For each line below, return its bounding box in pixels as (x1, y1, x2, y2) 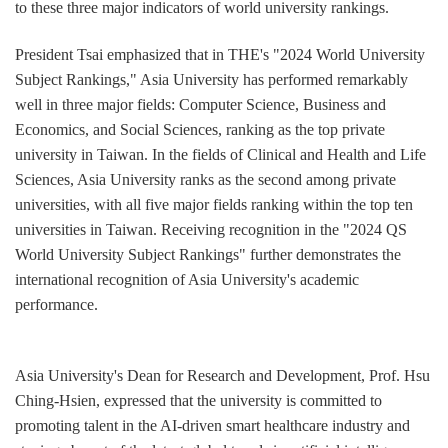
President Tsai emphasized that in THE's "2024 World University (15, 46, 425, 64)
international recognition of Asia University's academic (15, 271, 359, 289)
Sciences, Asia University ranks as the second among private (15, 171, 396, 189)
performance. (15, 296, 98, 314)
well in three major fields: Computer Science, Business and (15, 96, 386, 114)
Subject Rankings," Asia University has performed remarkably (15, 71, 408, 89)
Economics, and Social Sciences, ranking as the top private (15, 121, 385, 139)
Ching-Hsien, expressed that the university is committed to (15, 392, 382, 410)
